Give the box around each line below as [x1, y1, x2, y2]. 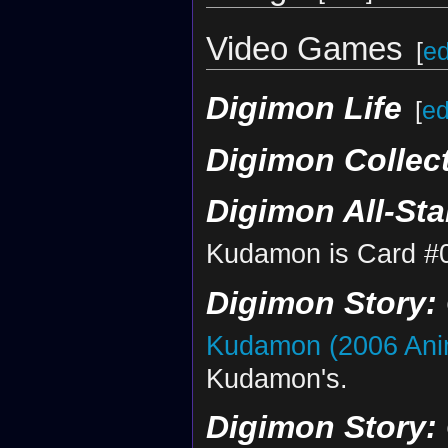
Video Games [205, 30, 403, 68]
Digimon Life [205, 90, 402, 127]
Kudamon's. [205, 362, 348, 394]
